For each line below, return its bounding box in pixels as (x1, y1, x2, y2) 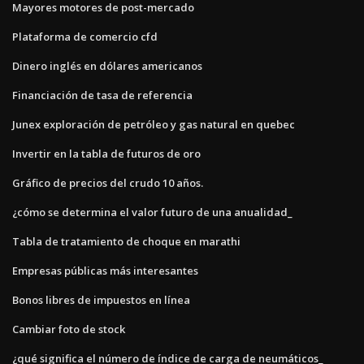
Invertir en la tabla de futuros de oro (12, 145, 201, 161)
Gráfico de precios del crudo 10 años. (12, 175, 203, 190)
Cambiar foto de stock (12, 321, 125, 336)
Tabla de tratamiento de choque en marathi (12, 233, 240, 249)
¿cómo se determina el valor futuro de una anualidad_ (12, 204, 292, 219)
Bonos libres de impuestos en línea (12, 292, 190, 307)
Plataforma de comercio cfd (12, 28, 158, 44)
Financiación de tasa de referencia (12, 87, 193, 102)
